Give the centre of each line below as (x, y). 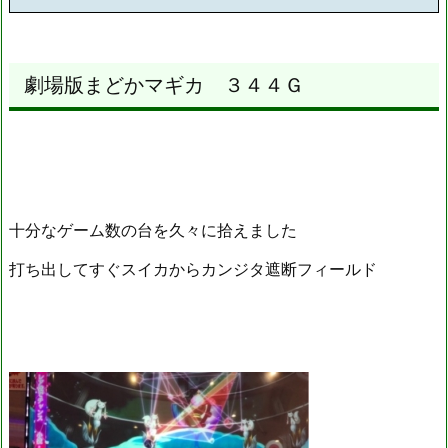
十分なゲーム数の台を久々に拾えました (153, 230)
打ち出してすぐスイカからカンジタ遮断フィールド (193, 268)
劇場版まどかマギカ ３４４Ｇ (164, 85)
